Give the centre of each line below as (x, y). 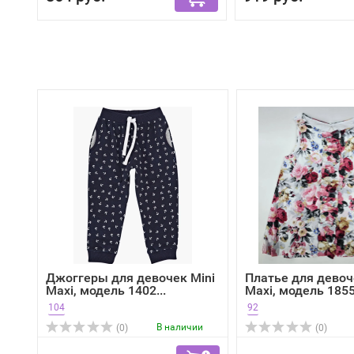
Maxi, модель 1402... (106, 290)
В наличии (180, 327)
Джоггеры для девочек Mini (130, 278)
